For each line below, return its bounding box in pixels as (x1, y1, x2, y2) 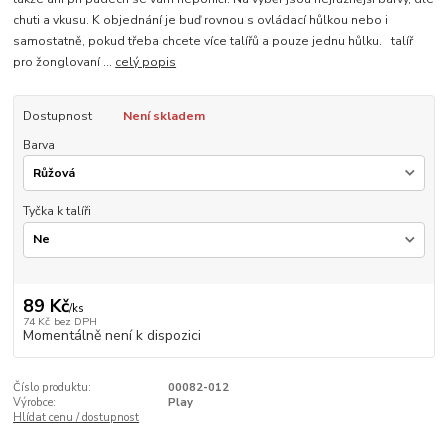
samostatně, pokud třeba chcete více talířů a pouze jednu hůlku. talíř (13, 33, 414, 50)
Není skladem (122, 108, 205, 125)
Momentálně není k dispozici (22, 326, 201, 346)
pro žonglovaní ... (13, 54, 116, 71)
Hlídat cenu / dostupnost (13, 410, 140, 426)
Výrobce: (13, 395, 57, 411)
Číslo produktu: (13, 380, 92, 396)
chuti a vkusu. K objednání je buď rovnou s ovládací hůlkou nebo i (13, 12, 389, 29)
